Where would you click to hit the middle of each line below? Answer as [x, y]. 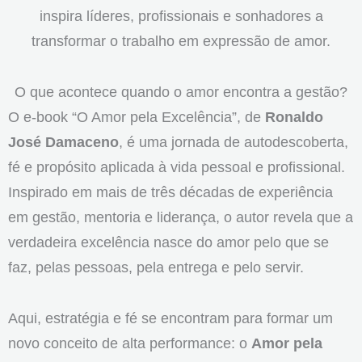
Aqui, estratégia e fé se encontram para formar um [170, 318]
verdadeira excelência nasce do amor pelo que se [168, 242]
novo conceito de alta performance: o [130, 343]
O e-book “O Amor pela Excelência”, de [137, 117]
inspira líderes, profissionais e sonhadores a [181, 16]
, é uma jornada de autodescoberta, [234, 142]
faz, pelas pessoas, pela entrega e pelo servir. [156, 267]
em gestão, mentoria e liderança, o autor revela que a [181, 217]
